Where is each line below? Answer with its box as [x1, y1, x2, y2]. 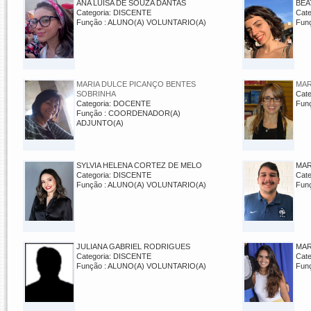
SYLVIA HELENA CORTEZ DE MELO [76, 161, 202, 169]
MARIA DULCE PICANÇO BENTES [76, 80, 196, 88]
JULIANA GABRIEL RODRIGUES [76, 242, 190, 251]
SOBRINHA [76, 90, 116, 98]
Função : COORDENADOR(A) [76, 109, 180, 117]
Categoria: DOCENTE [76, 99, 151, 108]
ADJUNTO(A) [76, 119, 124, 127]
